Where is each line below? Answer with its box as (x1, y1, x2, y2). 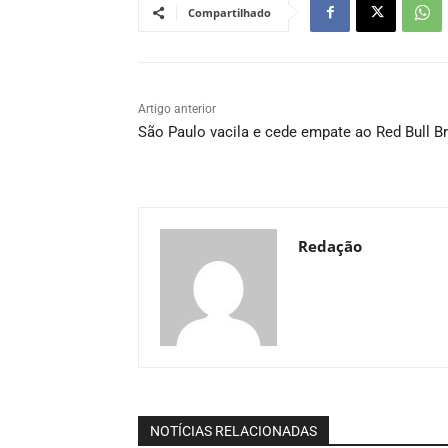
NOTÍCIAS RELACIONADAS (150, 423, 317, 440)
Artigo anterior (138, 102, 216, 117)
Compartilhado (188, 5, 271, 21)
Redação (298, 236, 362, 257)
